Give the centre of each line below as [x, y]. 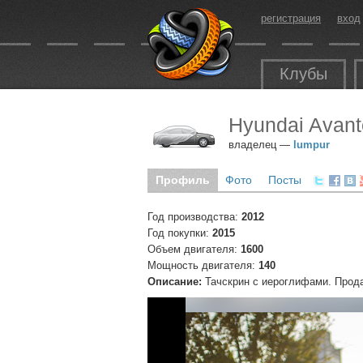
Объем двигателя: [194, 249]
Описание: [175, 282]
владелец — [261, 145]
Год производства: [194, 217]
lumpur [312, 145]
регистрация [291, 18]
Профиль [182, 180]
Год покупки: [180, 233]
